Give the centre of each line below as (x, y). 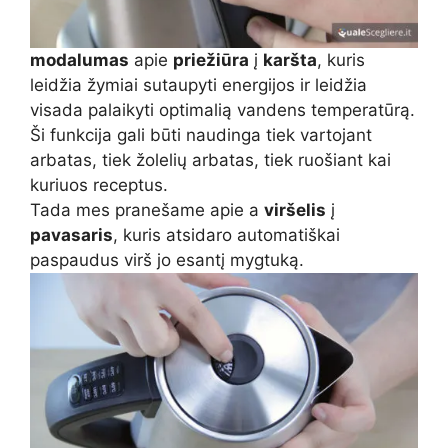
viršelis (295, 210)
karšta (290, 60)
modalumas (79, 60)
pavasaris (71, 235)
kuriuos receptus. (99, 185)
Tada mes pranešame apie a (147, 210)
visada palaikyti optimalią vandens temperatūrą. (222, 110)
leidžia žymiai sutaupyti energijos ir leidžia (198, 85)
